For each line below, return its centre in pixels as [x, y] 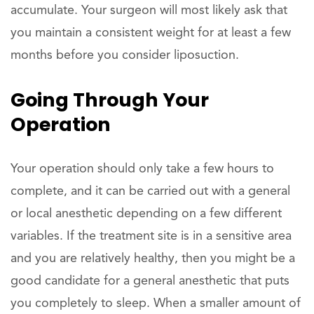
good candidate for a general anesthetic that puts [150, 281]
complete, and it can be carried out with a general [150, 191]
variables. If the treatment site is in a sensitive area [151, 236]
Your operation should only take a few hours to [142, 169]
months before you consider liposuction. [125, 55]
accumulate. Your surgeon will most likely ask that [149, 10]
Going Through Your [110, 100]
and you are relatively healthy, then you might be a [153, 258]
